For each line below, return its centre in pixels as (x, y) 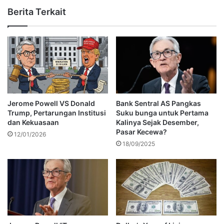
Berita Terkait (37, 12)
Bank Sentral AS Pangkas (158, 103)
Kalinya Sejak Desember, (157, 122)
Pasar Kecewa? (141, 131)
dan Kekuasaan (33, 122)
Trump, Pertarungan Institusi (57, 112)
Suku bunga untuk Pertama (162, 112)
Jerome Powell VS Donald (51, 103)
